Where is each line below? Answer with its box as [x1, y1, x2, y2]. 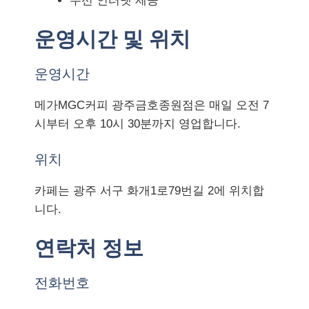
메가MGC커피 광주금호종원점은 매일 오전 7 [34, 99, 269, 112]
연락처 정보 [34, 237, 143, 260]
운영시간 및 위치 [34, 28, 190, 51]
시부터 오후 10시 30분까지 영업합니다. [34, 117, 241, 131]
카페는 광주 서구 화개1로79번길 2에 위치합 [34, 183, 264, 197]
